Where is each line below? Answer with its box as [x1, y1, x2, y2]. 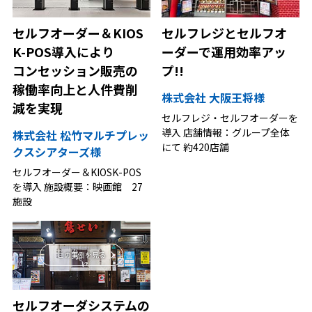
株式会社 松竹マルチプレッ [12, 127, 149, 144]
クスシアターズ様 [12, 143, 101, 161]
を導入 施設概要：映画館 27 [12, 180, 143, 194]
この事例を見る [56, 249, 106, 260]
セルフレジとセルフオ [162, 24, 288, 42]
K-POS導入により [12, 42, 114, 61]
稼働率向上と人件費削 [12, 80, 138, 99]
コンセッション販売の [12, 61, 138, 80]
